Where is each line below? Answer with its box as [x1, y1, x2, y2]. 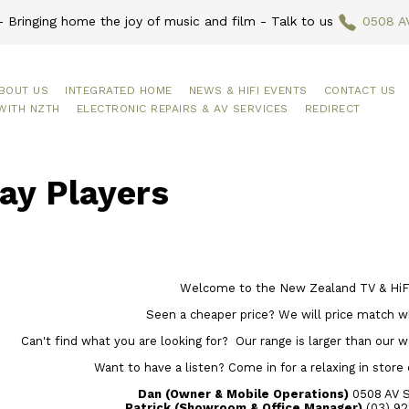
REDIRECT [304, 101, 361, 115]
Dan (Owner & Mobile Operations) [138, 387, 352, 402]
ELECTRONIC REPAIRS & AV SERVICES [76, 101, 288, 115]
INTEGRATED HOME [65, 83, 173, 97]
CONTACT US [323, 83, 396, 97]
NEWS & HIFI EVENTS [188, 83, 308, 97]
